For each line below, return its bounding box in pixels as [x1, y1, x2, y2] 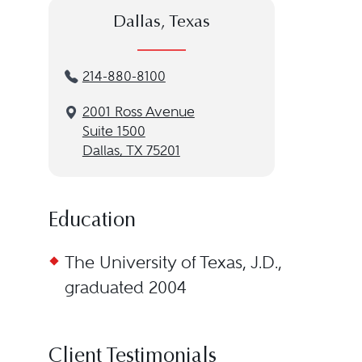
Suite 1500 [82, 124, 145, 139]
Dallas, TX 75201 [82, 143, 180, 158]
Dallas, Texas [112, 15, 210, 32]
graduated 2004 [64, 277, 187, 297]
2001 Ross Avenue [82, 104, 195, 120]
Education [48, 211, 136, 232]
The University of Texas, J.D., [64, 252, 282, 272]
